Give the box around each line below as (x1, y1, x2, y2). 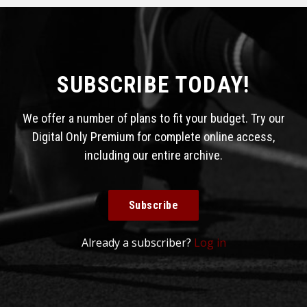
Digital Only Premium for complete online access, (32, 129, 275, 144)
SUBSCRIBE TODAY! (57, 71, 250, 98)
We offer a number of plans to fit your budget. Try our (22, 110, 285, 125)
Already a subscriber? (81, 234, 194, 250)
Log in (193, 234, 226, 250)
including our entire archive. (84, 147, 223, 162)
